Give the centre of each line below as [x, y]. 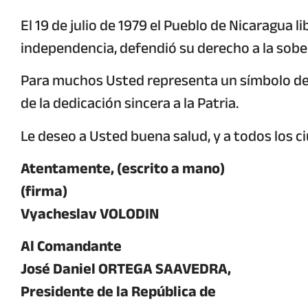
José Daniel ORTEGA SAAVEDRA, [126, 269]
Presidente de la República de [118, 292]
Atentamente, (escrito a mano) [123, 168]
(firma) [44, 191]
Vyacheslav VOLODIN [90, 213]
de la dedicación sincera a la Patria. [130, 103]
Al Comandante [71, 246]
